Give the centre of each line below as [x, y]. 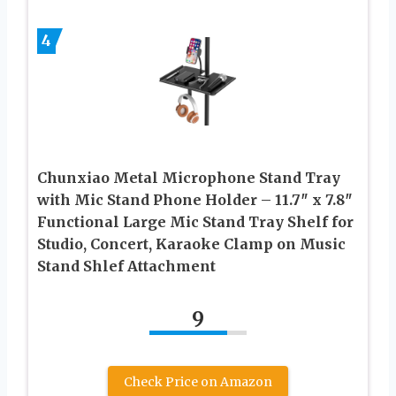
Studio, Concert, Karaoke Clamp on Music [191, 244]
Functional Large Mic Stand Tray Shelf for [195, 222]
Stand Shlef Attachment [126, 267]
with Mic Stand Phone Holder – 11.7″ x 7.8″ [195, 200]
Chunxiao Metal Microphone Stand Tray [189, 178]
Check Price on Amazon [198, 382]
